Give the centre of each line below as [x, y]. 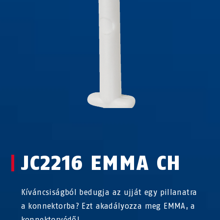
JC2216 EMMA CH [101, 163]
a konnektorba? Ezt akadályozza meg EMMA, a [108, 206]
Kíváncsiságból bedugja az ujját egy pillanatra [109, 192]
